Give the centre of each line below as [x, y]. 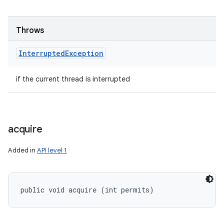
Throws [30, 30]
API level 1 [52, 150]
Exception [84, 53]
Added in [22, 150]
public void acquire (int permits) [87, 190]
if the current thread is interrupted [73, 79]
